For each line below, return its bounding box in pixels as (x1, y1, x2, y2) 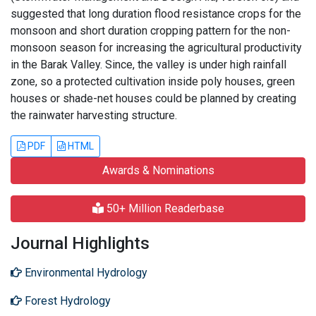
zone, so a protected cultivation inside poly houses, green (11, 75, 295, 88)
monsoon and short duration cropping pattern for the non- (11, 24, 291, 37)
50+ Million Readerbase (103, 202, 224, 215)
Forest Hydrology (22, 294, 111, 308)
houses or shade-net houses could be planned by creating (11, 92, 296, 105)
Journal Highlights (11, 233, 150, 253)
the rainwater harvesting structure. (11, 109, 177, 122)
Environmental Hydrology (22, 266, 147, 279)
